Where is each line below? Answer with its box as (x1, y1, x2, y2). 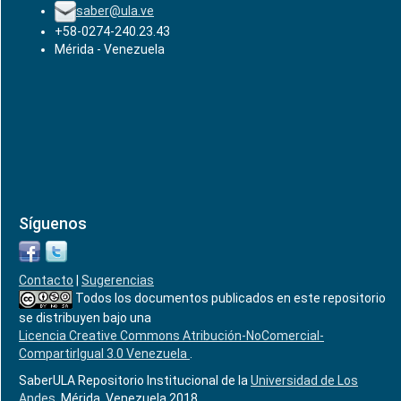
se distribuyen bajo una (19, 310, 151, 325)
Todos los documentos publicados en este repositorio (73, 291, 386, 305)
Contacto (19, 273, 73, 287)
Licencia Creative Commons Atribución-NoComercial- (19, 328, 324, 343)
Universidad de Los (251, 372, 358, 388)
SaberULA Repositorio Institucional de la (19, 372, 251, 388)
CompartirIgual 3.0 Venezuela (19, 346, 190, 361)
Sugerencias (81, 273, 154, 287)
